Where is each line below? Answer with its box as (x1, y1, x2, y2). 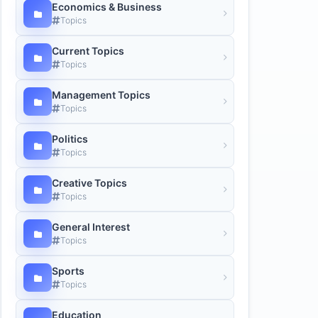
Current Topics (52, 44, 124, 57)
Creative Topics (52, 176, 127, 189)
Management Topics (52, 88, 150, 101)
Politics (52, 132, 88, 145)
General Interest (52, 220, 130, 233)
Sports (52, 264, 84, 277)
